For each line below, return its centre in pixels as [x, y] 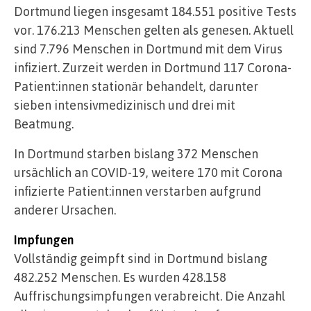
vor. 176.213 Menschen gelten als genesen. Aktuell [154, 30]
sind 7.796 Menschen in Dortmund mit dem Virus [148, 49]
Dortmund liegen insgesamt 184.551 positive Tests [155, 11]
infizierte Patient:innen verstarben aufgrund [137, 191]
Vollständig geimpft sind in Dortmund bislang [141, 259]
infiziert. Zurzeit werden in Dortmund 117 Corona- [153, 68]
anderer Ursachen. [65, 210]
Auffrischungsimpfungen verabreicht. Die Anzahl [150, 296]
